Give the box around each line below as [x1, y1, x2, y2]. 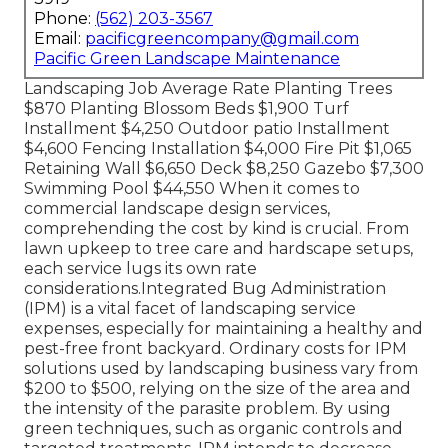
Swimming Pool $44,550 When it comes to [24, 178, 360, 198]
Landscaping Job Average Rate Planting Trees [24, 78, 392, 98]
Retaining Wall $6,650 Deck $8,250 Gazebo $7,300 [24, 158, 424, 178]
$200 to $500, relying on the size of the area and [24, 378, 411, 398]
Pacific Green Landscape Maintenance [34, 48, 340, 68]
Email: [34, 28, 85, 48]
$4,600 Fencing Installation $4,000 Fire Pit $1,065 [24, 138, 412, 158]
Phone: [34, 8, 95, 28]
